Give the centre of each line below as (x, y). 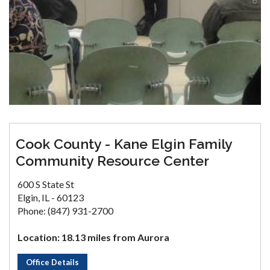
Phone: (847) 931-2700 (65, 210)
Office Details (52, 262)
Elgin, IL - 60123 (51, 197)
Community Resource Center (112, 160)
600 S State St (46, 184)
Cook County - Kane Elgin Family (124, 143)
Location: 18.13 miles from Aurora (93, 237)
